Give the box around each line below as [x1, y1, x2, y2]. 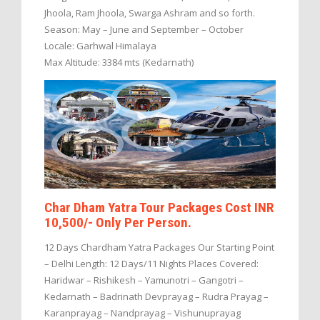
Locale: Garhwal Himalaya [44, 39, 156, 52]
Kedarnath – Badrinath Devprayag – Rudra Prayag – [44, 289, 269, 303]
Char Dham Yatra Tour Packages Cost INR [44, 199, 274, 216]
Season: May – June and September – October [44, 22, 244, 36]
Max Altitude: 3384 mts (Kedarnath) [44, 55, 194, 69]
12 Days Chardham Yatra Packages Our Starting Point [44, 240, 274, 254]
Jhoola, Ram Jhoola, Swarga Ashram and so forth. [44, 6, 255, 19]
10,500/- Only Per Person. [44, 214, 191, 231]
